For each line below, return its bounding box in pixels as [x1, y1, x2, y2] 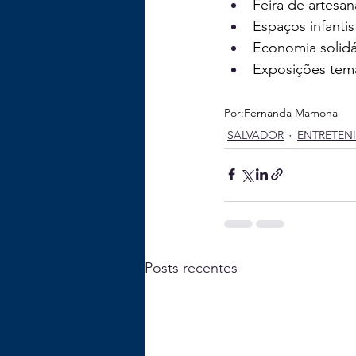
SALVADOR [227, 128, 284, 143]
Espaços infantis [253, 17, 354, 35]
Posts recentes [145, 258, 238, 277]
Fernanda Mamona [244, 105, 338, 120]
